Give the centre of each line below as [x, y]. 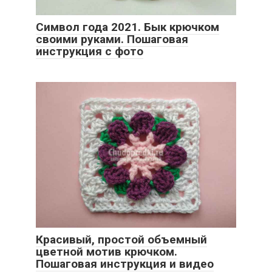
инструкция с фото [90, 52]
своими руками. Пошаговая [112, 39]
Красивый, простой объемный [121, 240]
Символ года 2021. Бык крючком [127, 27]
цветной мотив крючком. [107, 252]
